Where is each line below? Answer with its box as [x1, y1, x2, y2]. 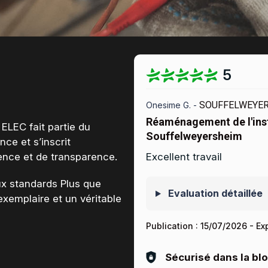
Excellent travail [146, 151, 222, 163]
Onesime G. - [146, 100, 199, 111]
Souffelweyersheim [146, 130, 242, 143]
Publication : [146, 221, 200, 232]
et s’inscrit [18, 135, 71, 148]
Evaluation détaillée [165, 187, 263, 200]
